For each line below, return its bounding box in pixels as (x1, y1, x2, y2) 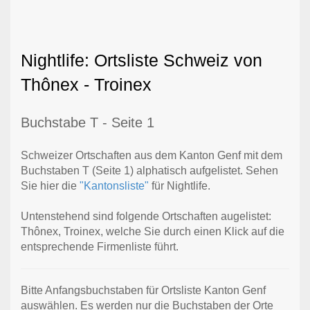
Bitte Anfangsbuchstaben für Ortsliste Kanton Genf (21, 284, 266, 296)
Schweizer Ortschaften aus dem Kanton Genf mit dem (21, 149, 282, 161)
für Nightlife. (149, 179, 210, 192)
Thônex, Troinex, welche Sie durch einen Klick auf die (21, 225, 284, 237)
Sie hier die (21, 179, 80, 192)
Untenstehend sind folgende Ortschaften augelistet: (21, 210, 271, 222)
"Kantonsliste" (80, 179, 149, 192)
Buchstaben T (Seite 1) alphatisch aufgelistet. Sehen (21, 164, 278, 176)
